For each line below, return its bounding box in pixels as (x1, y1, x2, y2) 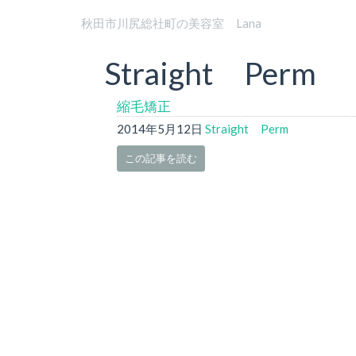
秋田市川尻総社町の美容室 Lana (81, 15, 261, 30)
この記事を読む (125, 152, 197, 164)
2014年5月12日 (117, 121, 203, 136)
